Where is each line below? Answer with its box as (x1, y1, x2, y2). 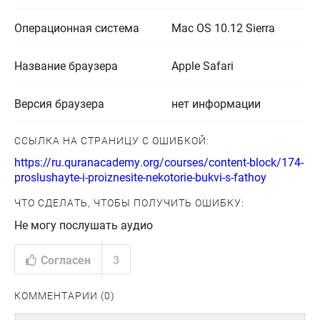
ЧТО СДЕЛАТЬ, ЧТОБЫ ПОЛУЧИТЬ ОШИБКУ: (14, 196, 244, 209)
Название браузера (14, 58, 118, 73)
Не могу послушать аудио (14, 217, 153, 232)
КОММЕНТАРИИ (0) (14, 289, 115, 302)
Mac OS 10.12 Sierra (171, 20, 275, 35)
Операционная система (14, 20, 139, 35)
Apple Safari (171, 58, 234, 73)
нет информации (171, 96, 261, 111)
